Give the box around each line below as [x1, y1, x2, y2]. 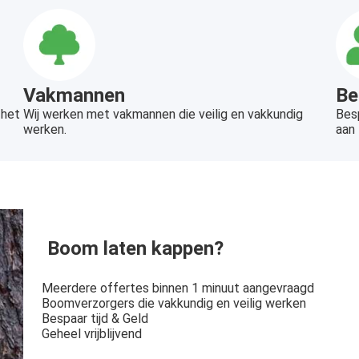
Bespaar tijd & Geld [42, 311, 149, 327]
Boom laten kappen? [47, 237, 224, 260]
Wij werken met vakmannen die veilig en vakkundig [23, 107, 303, 123]
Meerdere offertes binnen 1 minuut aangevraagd [42, 280, 315, 296]
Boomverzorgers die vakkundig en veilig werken [42, 296, 307, 312]
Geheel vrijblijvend [42, 326, 143, 342]
